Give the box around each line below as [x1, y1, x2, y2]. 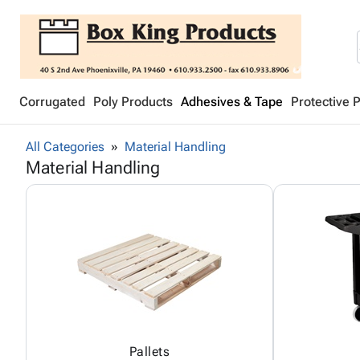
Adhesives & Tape [181, 94, 283, 109]
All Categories [26, 139, 104, 154]
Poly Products [93, 94, 173, 109]
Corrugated [19, 94, 85, 109]
